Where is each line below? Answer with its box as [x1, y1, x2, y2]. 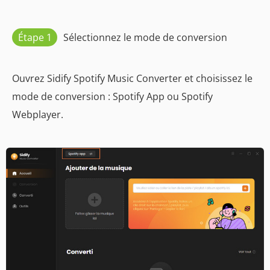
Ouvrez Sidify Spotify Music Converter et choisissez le [12, 71, 253, 85]
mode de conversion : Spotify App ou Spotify [12, 89, 213, 103]
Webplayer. [12, 107, 63, 121]
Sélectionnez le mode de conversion [63, 30, 227, 44]
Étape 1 [17, 30, 52, 44]
